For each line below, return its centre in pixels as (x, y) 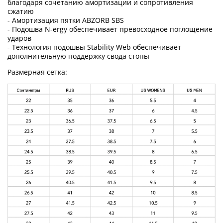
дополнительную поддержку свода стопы (78, 56)
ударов (19, 38)
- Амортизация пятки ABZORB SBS (66, 20)
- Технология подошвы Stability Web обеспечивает (94, 47)
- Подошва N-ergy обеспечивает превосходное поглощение (110, 29)
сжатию (21, 11)
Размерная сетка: (37, 72)
